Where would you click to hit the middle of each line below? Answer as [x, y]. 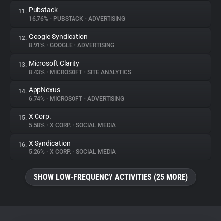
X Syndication [50, 143]
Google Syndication [58, 37]
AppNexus [44, 90]
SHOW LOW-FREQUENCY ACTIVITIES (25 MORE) [110, 177]
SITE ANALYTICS [109, 72]
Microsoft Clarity [54, 63]
